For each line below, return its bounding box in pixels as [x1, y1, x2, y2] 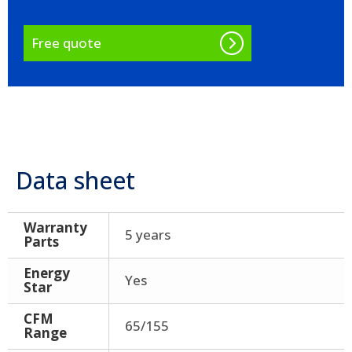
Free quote [31, 34, 101, 52]
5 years [125, 225, 170, 244]
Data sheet [16, 164, 135, 196]
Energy [24, 264, 70, 282]
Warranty [24, 218, 87, 236]
